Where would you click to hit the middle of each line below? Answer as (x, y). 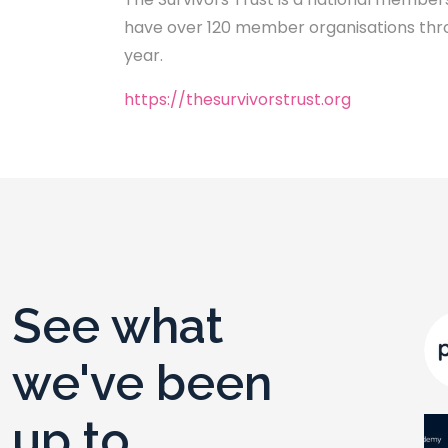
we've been (142, 382)
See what (117, 325)
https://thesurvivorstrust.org (237, 99)
